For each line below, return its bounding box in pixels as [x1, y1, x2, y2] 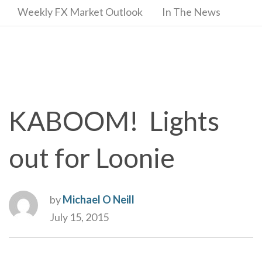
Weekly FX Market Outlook [18, 5, 143, 18]
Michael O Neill [63, 193, 135, 206]
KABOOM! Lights [9, 105, 219, 137]
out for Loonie [9, 142, 175, 174]
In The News [162, 5, 220, 18]
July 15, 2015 [50, 211, 109, 223]
